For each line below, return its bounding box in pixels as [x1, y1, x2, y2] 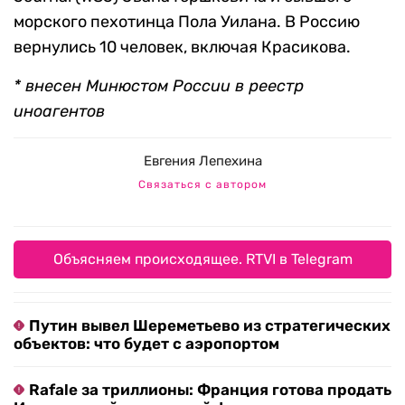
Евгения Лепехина [143, 153, 262, 170]
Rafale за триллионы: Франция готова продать [29, 381, 391, 400]
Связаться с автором [138, 178, 267, 192]
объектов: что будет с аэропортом [14, 334, 279, 353]
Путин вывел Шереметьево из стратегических [29, 316, 391, 335]
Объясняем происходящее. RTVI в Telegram [52, 250, 353, 268]
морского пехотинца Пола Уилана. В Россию [14, 12, 360, 33]
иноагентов [14, 101, 105, 122]
